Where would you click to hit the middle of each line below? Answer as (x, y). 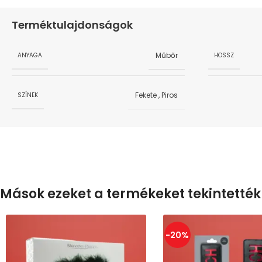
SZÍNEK (28, 95)
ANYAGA (30, 55)
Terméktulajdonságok (72, 25)
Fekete (146, 95)
